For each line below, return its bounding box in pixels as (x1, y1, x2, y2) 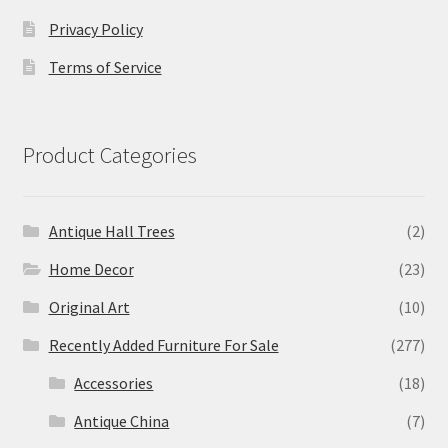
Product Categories (22, 141, 197, 170)
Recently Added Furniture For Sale (48, 334, 279, 355)
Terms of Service (48, 57, 162, 77)
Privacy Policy (48, 19, 143, 39)
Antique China (74, 410, 170, 431)
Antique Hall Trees (48, 220, 175, 241)
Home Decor (48, 258, 134, 279)
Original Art (48, 296, 130, 317)
